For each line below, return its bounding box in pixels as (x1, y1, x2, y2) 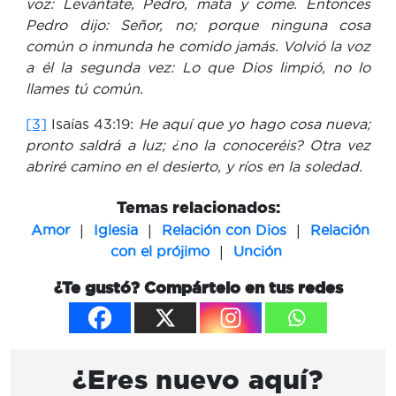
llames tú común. (26, 80, 143, 96)
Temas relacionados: (116, 197, 280, 216)
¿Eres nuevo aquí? (72, 363, 324, 394)
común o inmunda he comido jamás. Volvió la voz (26, 37, 370, 54)
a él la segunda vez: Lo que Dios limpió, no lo (26, 58, 370, 75)
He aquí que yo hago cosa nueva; (138, 115, 371, 132)
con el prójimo (110, 242, 209, 259)
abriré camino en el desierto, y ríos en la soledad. (26, 157, 362, 174)
